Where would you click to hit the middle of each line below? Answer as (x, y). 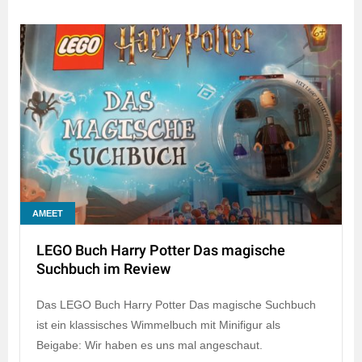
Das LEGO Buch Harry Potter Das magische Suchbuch (176, 304)
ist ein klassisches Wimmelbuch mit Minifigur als (158, 324)
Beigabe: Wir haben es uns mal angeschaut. (149, 345)
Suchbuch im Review (103, 269)
